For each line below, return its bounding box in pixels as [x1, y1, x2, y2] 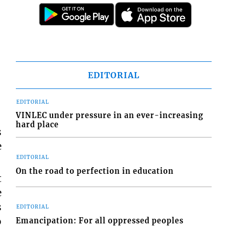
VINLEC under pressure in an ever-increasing [16, 111, 204, 121]
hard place [16, 120, 59, 130]
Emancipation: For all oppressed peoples [16, 216, 184, 225]
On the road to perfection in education [16, 166, 174, 176]
